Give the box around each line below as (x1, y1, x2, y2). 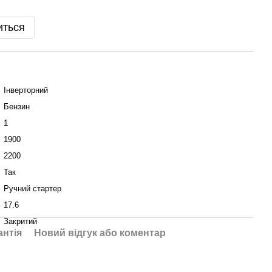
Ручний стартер (4, 184, 61, 193)
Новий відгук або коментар (34, 228, 166, 238)
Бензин (4, 102, 30, 111)
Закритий (4, 217, 37, 226)
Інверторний (4, 86, 48, 95)
